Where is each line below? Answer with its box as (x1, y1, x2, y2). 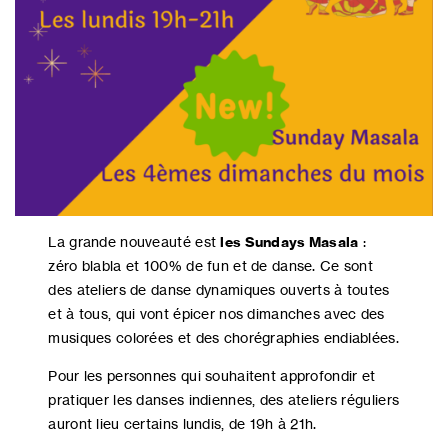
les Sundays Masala (220, 232, 359, 251)
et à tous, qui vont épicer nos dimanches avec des (48, 304, 385, 322)
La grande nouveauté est (48, 232, 221, 250)
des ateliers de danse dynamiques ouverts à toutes (48, 280, 390, 298)
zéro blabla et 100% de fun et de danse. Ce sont (48, 256, 374, 274)
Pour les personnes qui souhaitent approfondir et (48, 366, 376, 384)
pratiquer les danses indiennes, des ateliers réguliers (48, 390, 400, 408)
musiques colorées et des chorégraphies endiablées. (48, 328, 399, 346)
